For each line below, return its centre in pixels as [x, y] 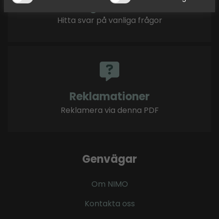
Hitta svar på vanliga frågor [109, 20]
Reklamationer [109, 97]
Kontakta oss [109, 204]
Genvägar [109, 159]
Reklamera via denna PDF [109, 110]
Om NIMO [109, 184]
